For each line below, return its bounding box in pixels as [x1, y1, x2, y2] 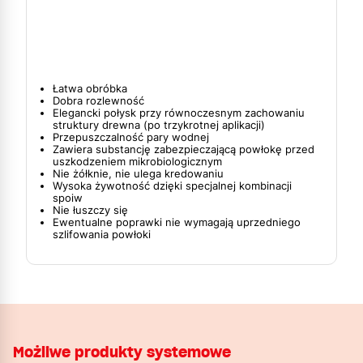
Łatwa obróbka [53, 82, 127, 95]
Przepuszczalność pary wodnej [53, 130, 209, 143]
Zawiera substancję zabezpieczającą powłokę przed [53, 143, 314, 156]
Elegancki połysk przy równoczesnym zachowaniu [53, 106, 305, 119]
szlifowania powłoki [53, 228, 151, 241]
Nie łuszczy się [53, 203, 128, 216]
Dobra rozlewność [53, 94, 144, 107]
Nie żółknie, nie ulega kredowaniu [53, 167, 224, 180]
